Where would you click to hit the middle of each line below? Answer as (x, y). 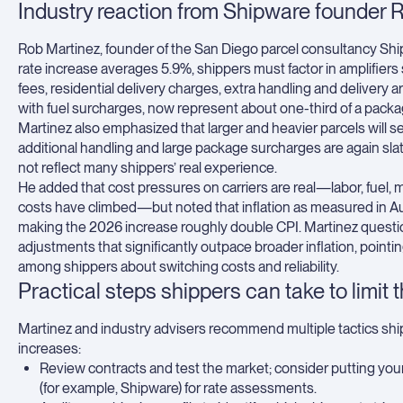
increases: (49, 349)
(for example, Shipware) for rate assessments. (178, 388)
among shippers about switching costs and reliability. (179, 267)
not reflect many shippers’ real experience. (148, 168)
